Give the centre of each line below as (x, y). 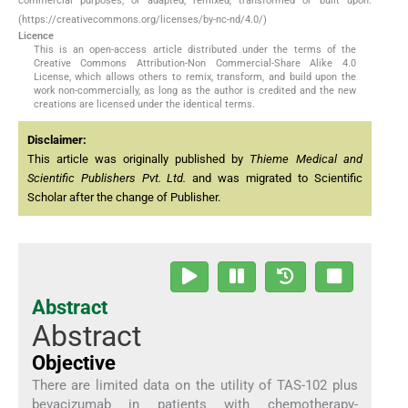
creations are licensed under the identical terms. (144, 105)
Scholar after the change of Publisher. (124, 198)
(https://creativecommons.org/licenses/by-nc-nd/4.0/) (143, 20)
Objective (73, 362)
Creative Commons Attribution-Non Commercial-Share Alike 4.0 (195, 64)
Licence (36, 36)
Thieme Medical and (306, 159)
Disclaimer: (57, 140)
